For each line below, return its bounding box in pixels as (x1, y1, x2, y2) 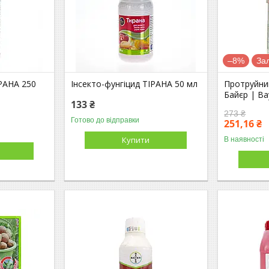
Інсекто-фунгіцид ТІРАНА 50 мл (71, 77, 198, 89)
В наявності (224, 134, 265, 144)
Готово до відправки (71, 115, 140, 124)
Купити (122, 134, 150, 145)
